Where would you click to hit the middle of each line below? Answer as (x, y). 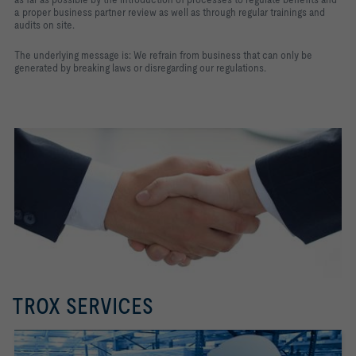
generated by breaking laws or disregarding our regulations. (140, 68)
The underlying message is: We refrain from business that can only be (163, 55)
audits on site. (44, 25)
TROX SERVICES (83, 306)
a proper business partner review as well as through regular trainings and (170, 12)
